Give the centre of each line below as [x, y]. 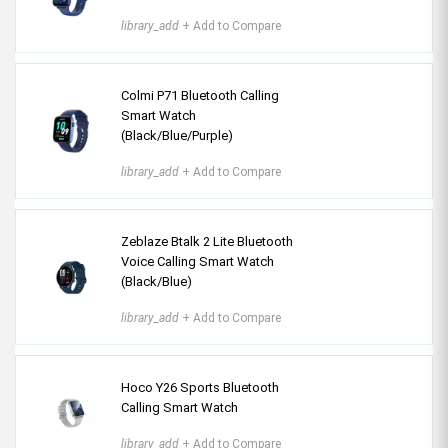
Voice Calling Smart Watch [197, 261]
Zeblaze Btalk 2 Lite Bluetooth [207, 241]
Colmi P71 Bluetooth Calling [200, 95]
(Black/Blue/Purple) [177, 135]
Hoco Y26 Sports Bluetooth [200, 387]
